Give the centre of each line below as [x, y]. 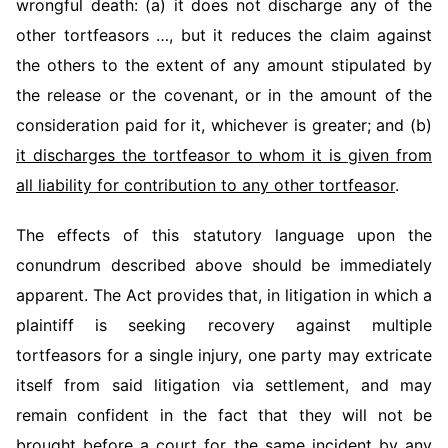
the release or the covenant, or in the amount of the [224, 95]
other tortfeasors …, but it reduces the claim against [224, 35]
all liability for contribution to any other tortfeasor [205, 185]
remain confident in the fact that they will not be [224, 415]
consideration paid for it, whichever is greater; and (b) [224, 125]
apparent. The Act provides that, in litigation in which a [224, 295]
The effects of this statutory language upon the [224, 235]
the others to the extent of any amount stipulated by [224, 65]
